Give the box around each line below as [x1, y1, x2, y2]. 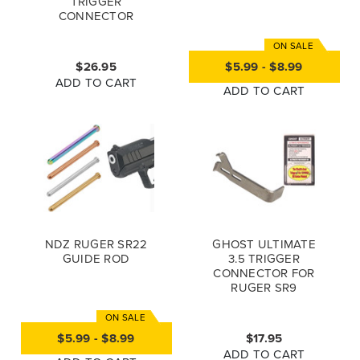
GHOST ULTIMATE [212, 235, 316, 252]
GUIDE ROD [62, 249, 130, 267]
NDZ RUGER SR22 [44, 235, 148, 252]
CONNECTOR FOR [213, 264, 315, 281]
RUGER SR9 [231, 278, 297, 296]
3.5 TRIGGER [228, 249, 300, 267]
